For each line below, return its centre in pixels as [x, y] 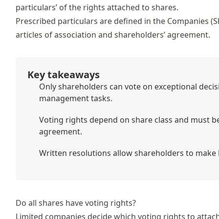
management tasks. [76, 98]
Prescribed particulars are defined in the [91, 21]
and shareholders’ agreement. [153, 34]
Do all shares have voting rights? [76, 203]
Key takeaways [64, 74]
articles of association [56, 34]
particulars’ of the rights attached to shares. [97, 7]
